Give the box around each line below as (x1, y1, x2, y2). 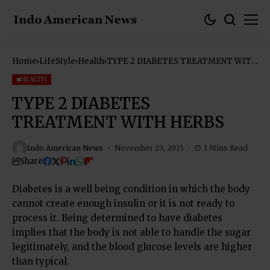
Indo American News (27, 143, 103, 152)
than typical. (12, 256, 69, 267)
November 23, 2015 (114, 143, 184, 152)
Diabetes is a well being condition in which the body (12, 183, 250, 195)
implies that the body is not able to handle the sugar (12, 227, 251, 238)
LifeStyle (39, 56, 75, 66)
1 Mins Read (204, 143, 248, 152)
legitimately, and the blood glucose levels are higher (12, 241, 252, 253)
